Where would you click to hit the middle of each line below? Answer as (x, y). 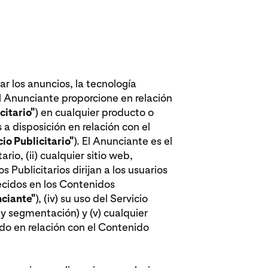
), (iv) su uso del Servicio (91, 198)
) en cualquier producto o (94, 112)
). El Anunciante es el (123, 141)
